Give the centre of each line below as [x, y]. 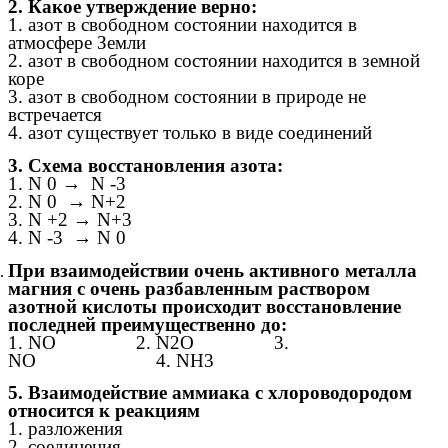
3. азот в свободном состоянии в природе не [187, 97]
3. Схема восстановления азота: [145, 166]
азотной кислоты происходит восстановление [204, 306]
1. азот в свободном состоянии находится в [182, 25]
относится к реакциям [104, 411]
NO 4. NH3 [111, 360]
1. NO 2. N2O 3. [148, 342]
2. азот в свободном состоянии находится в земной [214, 61]
